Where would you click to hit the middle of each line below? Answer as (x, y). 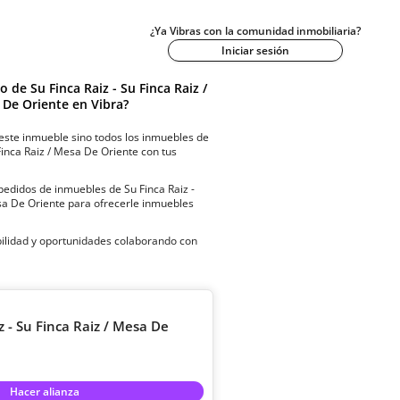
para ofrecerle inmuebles (129, 203)
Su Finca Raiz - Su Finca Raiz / (119, 88)
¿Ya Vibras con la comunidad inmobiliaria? (255, 31)
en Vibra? (99, 104)
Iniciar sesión (255, 50)
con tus (157, 151)
